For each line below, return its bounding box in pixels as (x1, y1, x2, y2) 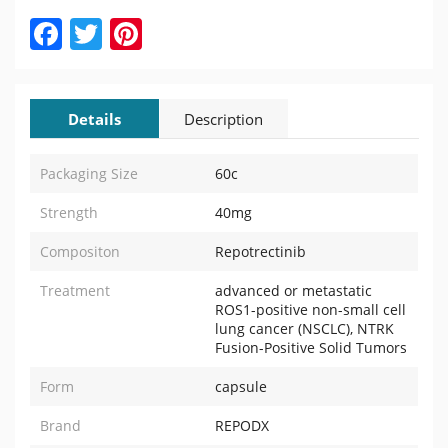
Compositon (40, 242, 120, 261)
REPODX (214, 416, 269, 435)
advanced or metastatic (214, 281, 372, 300)
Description (184, 109, 264, 129)
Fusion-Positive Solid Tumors (214, 338, 407, 357)
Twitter (102, 12, 206, 55)
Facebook (62, 12, 205, 55)
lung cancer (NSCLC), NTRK (214, 319, 394, 338)
